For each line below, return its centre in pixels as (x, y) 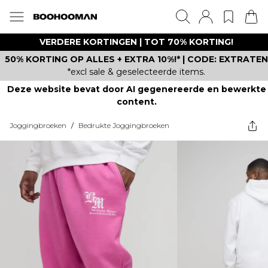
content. (136, 102)
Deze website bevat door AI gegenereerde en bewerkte (136, 89)
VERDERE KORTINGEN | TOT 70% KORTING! (136, 42)
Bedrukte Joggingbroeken (124, 125)
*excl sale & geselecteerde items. (136, 72)
